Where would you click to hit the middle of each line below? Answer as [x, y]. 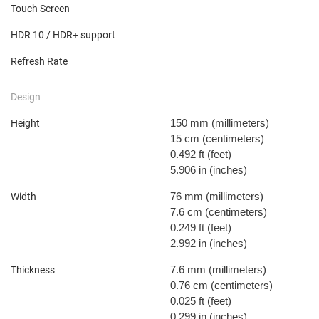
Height [25, 123]
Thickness [33, 270]
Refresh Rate [39, 61]
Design [26, 96]
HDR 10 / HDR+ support [63, 35]
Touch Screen [40, 8]
